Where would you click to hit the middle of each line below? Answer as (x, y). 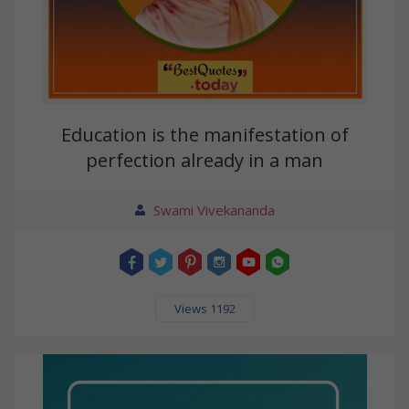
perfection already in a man (204, 161)
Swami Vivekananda (214, 210)
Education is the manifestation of (204, 135)
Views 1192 (204, 309)
